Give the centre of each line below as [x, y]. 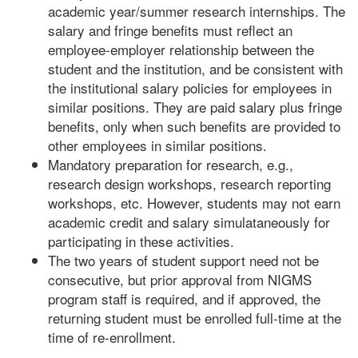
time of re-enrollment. [112, 337]
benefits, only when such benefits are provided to [194, 126]
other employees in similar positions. [157, 145]
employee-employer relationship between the [181, 49]
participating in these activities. [141, 241]
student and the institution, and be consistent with [195, 68]
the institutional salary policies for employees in [190, 88]
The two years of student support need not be [183, 260]
